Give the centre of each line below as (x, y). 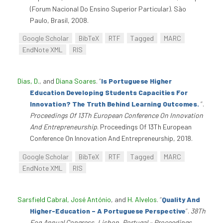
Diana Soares (76, 81)
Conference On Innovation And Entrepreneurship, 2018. (111, 138)
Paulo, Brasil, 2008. (59, 20)
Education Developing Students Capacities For (109, 93)
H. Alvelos (142, 200)
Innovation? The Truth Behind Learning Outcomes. (115, 104)
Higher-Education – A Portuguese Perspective (108, 211)
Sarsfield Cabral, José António (64, 200)
